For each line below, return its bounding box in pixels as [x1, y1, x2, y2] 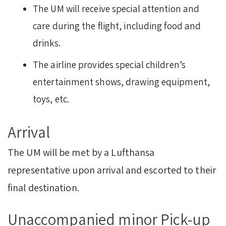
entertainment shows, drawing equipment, [33, 76, 210, 88]
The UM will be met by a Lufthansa [8, 146, 155, 159]
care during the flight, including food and [33, 20, 201, 32]
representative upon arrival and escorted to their [8, 163, 216, 177]
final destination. [8, 181, 79, 195]
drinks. [33, 37, 61, 49]
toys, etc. [33, 93, 72, 105]
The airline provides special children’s [33, 59, 186, 71]
